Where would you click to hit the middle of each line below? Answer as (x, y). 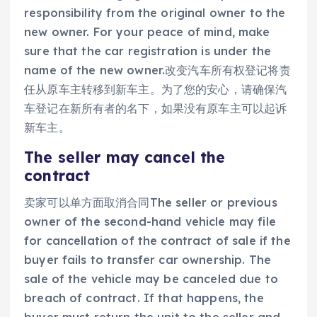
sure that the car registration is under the (148, 51)
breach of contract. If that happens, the (144, 298)
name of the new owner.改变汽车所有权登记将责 (157, 70)
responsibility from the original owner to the (155, 13)
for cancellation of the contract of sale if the (157, 240)
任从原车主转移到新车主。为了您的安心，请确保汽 (156, 90)
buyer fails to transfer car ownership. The (148, 259)
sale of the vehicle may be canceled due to (151, 278)
